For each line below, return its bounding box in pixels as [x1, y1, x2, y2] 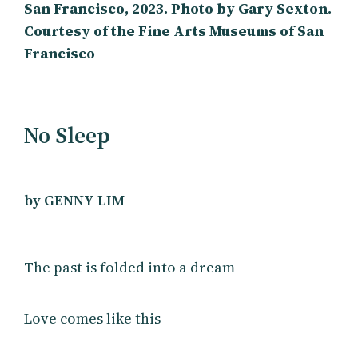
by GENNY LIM [24, 189, 125, 210]
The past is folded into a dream [24, 257, 236, 277]
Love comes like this [24, 308, 161, 328]
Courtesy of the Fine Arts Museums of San [24, 20, 324, 41]
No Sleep [24, 119, 111, 150]
